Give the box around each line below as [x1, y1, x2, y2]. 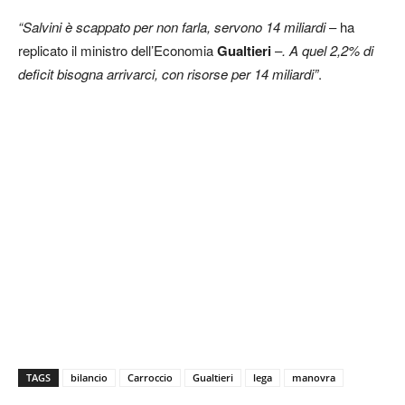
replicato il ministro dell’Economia [18, 41, 217, 60]
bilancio [71, 371, 108, 384]
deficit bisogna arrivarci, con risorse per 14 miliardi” [18, 64, 318, 83]
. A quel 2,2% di [282, 41, 373, 60]
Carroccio [127, 371, 173, 384]
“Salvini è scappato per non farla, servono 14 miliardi [18, 17, 325, 36]
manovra [292, 371, 335, 384]
